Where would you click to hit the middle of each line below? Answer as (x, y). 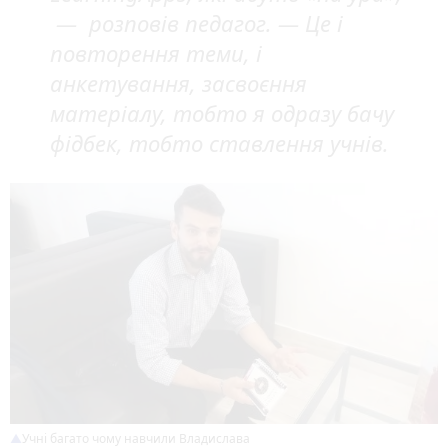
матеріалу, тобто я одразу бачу (222, 113)
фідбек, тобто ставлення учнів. (219, 143)
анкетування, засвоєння (178, 83)
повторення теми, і (156, 53)
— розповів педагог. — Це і (196, 23)
